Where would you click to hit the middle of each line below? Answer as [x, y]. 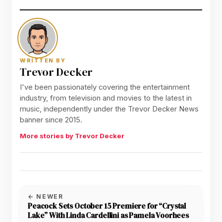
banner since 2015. [51, 120]
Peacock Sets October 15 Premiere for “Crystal [107, 206]
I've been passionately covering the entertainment [105, 87]
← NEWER [46, 196]
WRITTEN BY [43, 60]
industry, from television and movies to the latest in [106, 98]
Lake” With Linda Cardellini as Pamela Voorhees [108, 215]
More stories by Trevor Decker [72, 136]
